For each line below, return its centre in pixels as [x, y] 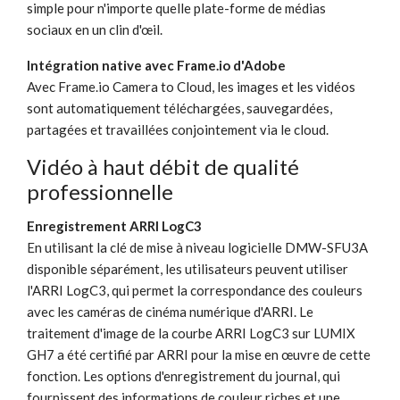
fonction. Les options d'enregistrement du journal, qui [183, 375]
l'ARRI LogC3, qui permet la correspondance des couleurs [195, 290]
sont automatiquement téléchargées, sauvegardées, [179, 108]
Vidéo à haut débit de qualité [163, 166]
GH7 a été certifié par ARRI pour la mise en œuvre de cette [199, 354]
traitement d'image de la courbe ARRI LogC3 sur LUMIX [191, 333]
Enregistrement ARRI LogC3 [114, 225]
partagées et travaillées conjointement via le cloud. [178, 129]
